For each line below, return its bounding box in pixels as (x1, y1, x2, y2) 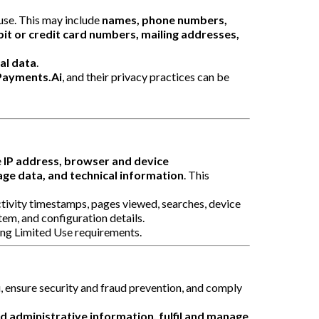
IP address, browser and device (4, 153, 169, 167)
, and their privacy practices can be (62, 69, 229, 83)
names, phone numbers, (102, 12, 227, 26)
